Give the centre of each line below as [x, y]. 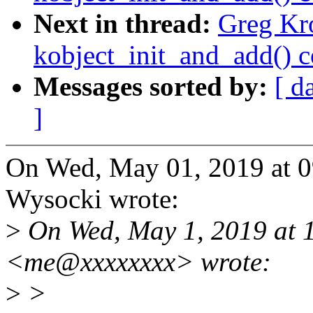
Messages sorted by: [154, 87]
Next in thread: [126, 24]
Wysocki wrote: [92, 199]
